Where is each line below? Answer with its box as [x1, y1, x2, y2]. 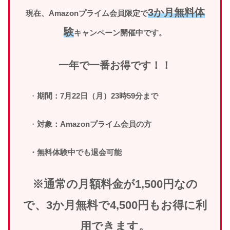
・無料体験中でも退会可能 [21, 148, 122, 157]
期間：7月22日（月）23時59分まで [36, 91, 158, 101]
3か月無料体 [147, 7, 205, 18]
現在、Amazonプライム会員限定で [25, 9, 148, 18]
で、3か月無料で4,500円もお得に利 [23, 199, 207, 212]
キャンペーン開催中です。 [74, 28, 166, 37]
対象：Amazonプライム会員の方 [36, 120, 151, 129]
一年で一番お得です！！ [59, 60, 171, 71]
